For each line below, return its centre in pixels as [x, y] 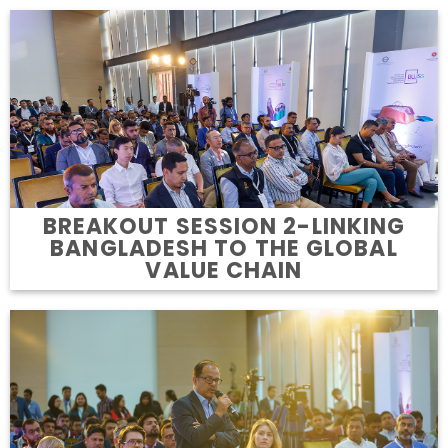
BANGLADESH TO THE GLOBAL [224, 249]
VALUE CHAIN [224, 271]
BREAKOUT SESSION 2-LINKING [224, 227]
